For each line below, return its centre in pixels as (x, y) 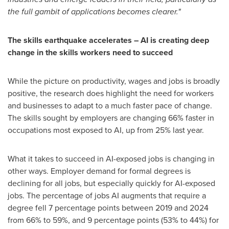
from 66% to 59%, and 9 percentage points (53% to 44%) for (113, 220)
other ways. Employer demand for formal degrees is (99, 171)
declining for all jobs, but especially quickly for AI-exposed (111, 183)
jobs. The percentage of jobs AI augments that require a (107, 196)
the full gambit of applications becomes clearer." (94, 12)
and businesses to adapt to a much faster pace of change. (110, 106)
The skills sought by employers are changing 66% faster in (111, 118)
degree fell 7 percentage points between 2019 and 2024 (108, 208)
